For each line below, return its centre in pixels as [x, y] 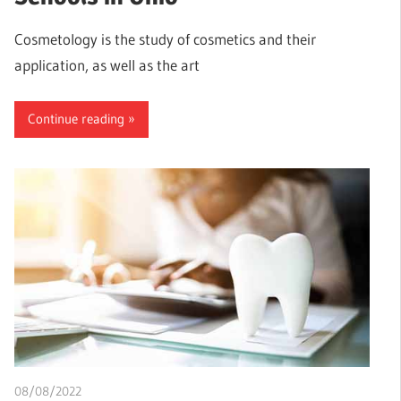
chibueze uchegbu [131, 391]
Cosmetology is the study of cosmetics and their [165, 39]
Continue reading [76, 119]
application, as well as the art [107, 65]
